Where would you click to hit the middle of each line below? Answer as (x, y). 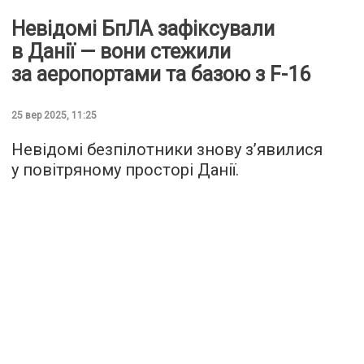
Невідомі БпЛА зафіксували (143, 29)
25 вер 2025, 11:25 (54, 116)
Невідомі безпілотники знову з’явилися (167, 150)
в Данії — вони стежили (121, 52)
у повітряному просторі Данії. (125, 170)
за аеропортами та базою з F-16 (161, 75)
